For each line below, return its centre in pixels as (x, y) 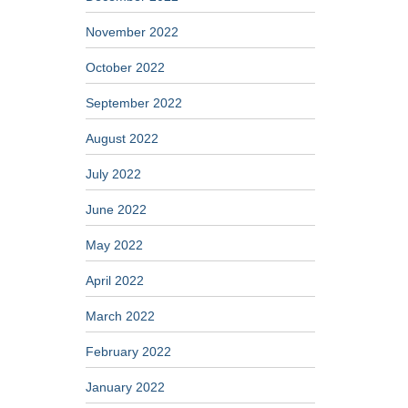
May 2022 (114, 245)
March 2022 (120, 316)
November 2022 (132, 32)
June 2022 (116, 209)
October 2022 (125, 67)
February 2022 (128, 352)
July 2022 (113, 174)
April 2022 (114, 280)
